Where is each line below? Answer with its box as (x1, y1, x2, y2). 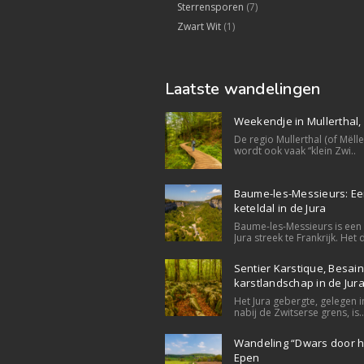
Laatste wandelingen (164, 78, 321, 101)
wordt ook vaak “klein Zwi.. (233, 144, 356, 158)
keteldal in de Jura (233, 201, 327, 216)
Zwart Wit (176, 19, 221, 34)
